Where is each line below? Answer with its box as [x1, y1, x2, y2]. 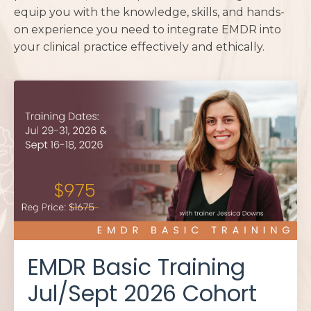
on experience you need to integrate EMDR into [14, 23, 281, 36]
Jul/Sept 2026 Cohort [28, 277, 257, 309]
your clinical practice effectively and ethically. [14, 40, 264, 53]
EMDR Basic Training [28, 251, 245, 283]
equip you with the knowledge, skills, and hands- [14, 6, 285, 19]
